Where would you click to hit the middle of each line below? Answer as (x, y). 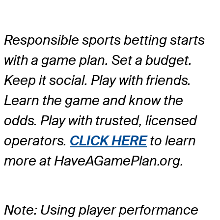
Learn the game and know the (94, 101)
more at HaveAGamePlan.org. (94, 161)
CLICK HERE (108, 141)
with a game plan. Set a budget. (98, 60)
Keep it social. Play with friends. (97, 81)
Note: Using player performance (101, 210)
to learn (171, 141)
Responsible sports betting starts (104, 40)
